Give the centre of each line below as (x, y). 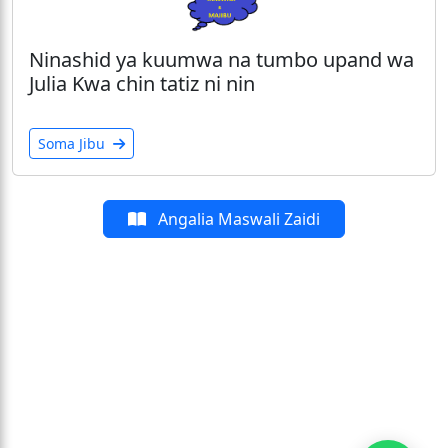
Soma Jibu (73, 144)
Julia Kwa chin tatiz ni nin (142, 84)
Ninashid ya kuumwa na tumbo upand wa (221, 60)
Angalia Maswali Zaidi (237, 219)
